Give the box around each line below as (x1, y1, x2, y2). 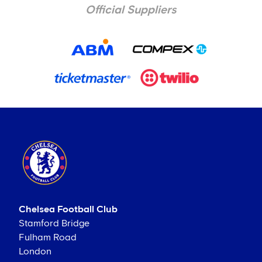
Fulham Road (19, 233, 77, 243)
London (19, 247, 51, 257)
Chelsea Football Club (19, 205, 118, 215)
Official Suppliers (85, 5, 177, 16)
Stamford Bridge (19, 219, 89, 229)
